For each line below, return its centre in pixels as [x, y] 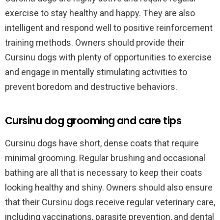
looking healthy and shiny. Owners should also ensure [109, 187]
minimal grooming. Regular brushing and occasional [105, 158]
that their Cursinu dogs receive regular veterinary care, [110, 202]
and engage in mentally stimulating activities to [96, 72]
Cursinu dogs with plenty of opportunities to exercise [108, 57]
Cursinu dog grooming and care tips [93, 121]
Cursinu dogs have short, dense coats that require [102, 143]
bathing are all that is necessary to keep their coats [104, 173]
